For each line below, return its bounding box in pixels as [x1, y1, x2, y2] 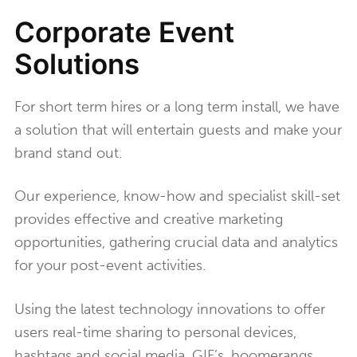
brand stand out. [14, 144, 122, 162]
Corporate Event [14, 15, 234, 49]
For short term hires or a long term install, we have [14, 98, 339, 116]
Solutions [14, 47, 139, 80]
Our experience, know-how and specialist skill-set [14, 187, 340, 206]
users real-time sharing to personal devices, [14, 323, 296, 341]
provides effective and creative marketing [14, 210, 283, 229]
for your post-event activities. [14, 257, 206, 275]
